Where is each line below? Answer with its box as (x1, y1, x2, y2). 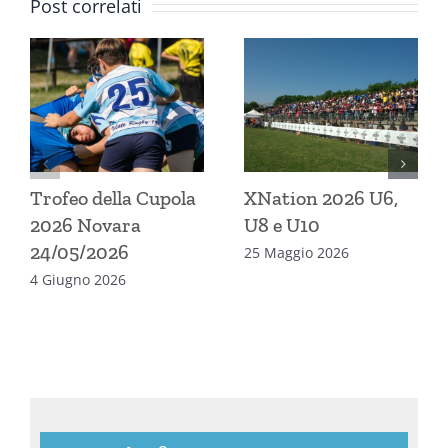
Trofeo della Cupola (30, 186, 196, 211)
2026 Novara (30, 213, 141, 238)
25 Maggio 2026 (244, 242, 349, 262)
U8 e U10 (244, 213, 320, 238)
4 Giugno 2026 (30, 269, 126, 289)
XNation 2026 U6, (244, 186, 398, 211)
